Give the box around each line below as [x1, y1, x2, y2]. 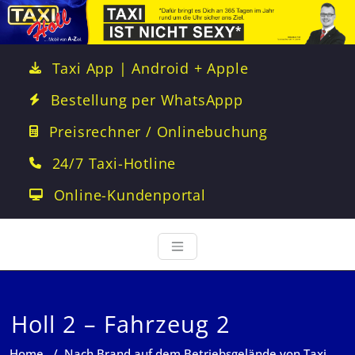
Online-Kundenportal [53, 185, 206, 204]
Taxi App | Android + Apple [52, 59, 249, 78]
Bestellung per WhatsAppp [50, 90, 243, 109]
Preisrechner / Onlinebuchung [48, 122, 269, 141]
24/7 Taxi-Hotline [52, 154, 177, 173]
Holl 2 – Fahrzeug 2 [11, 308, 231, 339]
